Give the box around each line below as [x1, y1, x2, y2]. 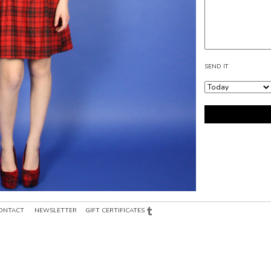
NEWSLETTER [34, 206, 77, 215]
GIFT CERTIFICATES [85, 206, 145, 215]
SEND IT [204, 62, 228, 71]
